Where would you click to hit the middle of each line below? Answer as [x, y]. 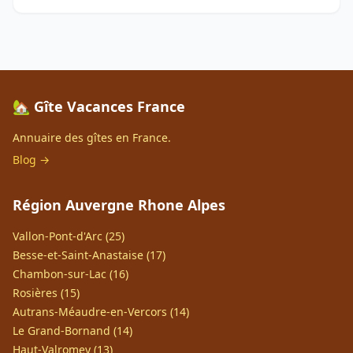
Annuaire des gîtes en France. [92, 137]
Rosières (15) [46, 293]
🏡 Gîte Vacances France [99, 106]
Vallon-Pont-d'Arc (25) [69, 236]
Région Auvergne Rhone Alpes [119, 205]
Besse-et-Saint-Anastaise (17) [89, 255]
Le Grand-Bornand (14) [72, 331]
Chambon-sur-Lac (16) [71, 274]
